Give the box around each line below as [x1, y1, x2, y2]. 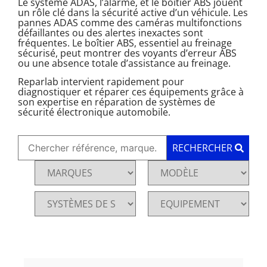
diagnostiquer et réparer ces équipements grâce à [18, 85, 244, 99]
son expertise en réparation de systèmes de [18, 95, 215, 109]
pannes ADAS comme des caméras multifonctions [18, 16, 242, 29]
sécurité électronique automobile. [18, 105, 170, 119]
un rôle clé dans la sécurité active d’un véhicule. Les [18, 6, 248, 19]
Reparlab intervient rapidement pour [18, 75, 184, 89]
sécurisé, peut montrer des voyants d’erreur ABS [18, 46, 237, 60]
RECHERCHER [172, 141, 235, 154]
